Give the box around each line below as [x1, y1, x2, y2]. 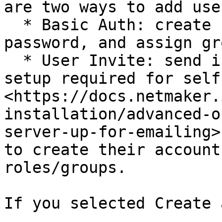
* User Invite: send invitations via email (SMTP [4, 52, 23, 69]
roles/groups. [4, 159, 126, 176]
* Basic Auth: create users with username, [4, 16, 23, 34]
